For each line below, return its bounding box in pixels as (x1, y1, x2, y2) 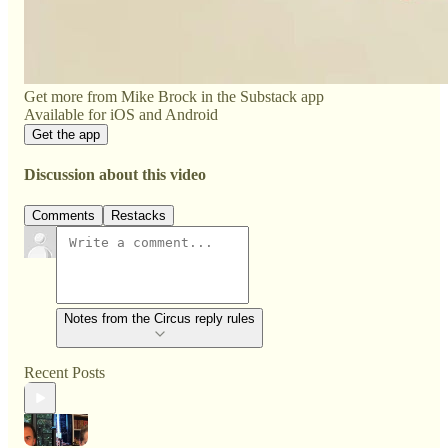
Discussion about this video (24, 166, 206, 184)
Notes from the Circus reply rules (64, 311, 255, 327)
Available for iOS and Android (24, 105, 218, 123)
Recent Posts (24, 364, 105, 382)
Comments (32, 208, 95, 224)
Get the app (32, 126, 100, 142)
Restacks (111, 208, 166, 224)
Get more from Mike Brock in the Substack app (24, 87, 324, 105)
